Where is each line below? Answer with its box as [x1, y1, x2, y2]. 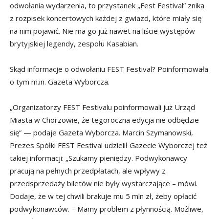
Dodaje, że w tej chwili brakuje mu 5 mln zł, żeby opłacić [10, 191, 197, 201]
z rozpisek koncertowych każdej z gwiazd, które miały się [10, 13, 201, 23]
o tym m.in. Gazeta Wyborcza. [10, 76, 109, 87]
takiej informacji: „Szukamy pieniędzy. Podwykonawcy [10, 153, 187, 163]
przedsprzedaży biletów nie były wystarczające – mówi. [10, 178, 197, 188]
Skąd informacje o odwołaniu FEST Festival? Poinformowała [10, 64, 208, 74]
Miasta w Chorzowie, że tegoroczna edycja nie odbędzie [10, 114, 199, 125]
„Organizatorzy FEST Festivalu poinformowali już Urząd [10, 102, 195, 112]
